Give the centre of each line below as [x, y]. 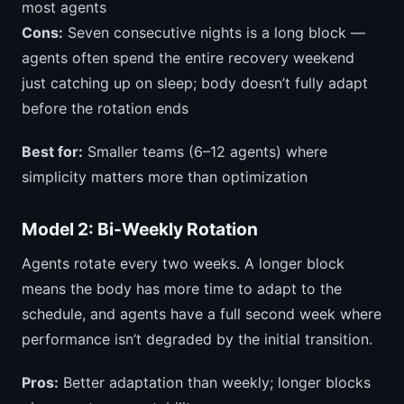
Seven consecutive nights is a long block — [214, 33]
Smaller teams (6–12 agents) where [205, 152]
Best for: [52, 152]
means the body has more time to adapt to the [182, 289]
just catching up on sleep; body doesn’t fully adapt [195, 83]
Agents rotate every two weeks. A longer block [183, 264]
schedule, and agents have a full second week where [202, 314]
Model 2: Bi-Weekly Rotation [140, 230]
